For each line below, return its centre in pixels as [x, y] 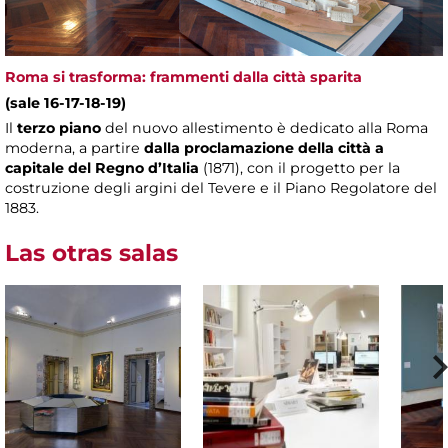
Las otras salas [91, 253]
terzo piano [59, 128]
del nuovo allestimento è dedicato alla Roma [264, 128]
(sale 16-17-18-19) [65, 103]
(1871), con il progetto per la [299, 168]
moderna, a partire [74, 148]
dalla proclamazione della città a [264, 148]
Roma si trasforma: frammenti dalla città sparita [183, 77]
